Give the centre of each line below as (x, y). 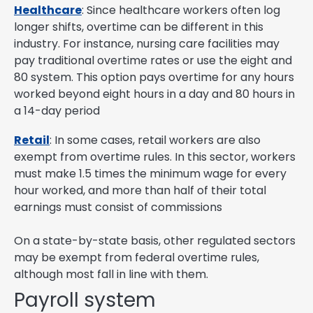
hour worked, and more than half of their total (140, 190)
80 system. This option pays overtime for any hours (154, 77)
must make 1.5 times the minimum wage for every (150, 173)
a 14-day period (57, 110)
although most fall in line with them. (111, 274)
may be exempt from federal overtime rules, (137, 257)
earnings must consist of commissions (118, 207)
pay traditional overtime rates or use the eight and (153, 60)
